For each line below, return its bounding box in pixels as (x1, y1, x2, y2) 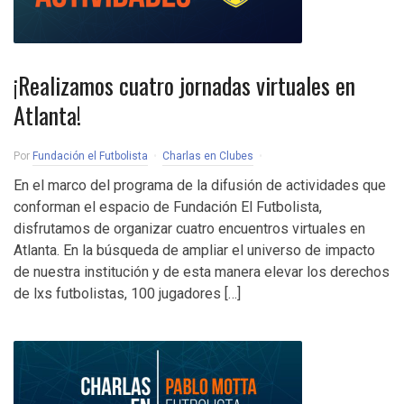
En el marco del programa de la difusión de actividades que (14, 177, 386, 194)
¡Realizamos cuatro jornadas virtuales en (14, 68, 355, 103)
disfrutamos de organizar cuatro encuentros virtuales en (14, 220, 365, 237)
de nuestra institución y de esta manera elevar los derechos (14, 263, 390, 280)
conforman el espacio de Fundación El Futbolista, (14, 198, 322, 216)
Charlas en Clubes (162, 150, 253, 162)
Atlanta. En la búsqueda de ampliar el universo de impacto (14, 242, 375, 259)
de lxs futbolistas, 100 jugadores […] (14, 285, 241, 302)
